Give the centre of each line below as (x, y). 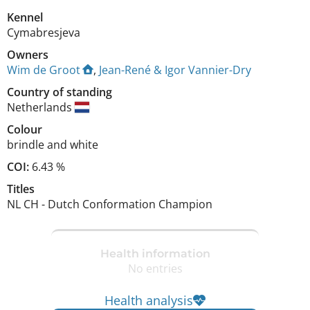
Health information (155, 254)
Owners (28, 54)
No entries (155, 269)
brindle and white (53, 144)
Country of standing (60, 92)
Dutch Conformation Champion (130, 204)
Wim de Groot (44, 70)
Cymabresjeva (44, 32)
